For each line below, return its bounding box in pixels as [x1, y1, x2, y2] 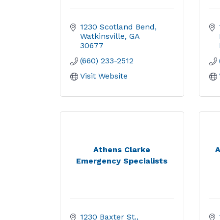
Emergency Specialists [76, 156, 168, 165]
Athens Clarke [93, 144, 151, 154]
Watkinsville [80, 31, 125, 41]
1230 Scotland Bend [80, 22, 155, 31]
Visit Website [80, 71, 128, 81]
